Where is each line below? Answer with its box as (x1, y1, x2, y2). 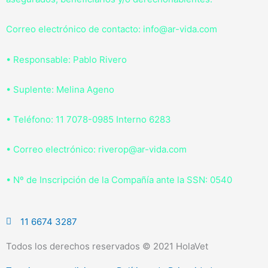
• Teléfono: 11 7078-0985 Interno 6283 (6, 114, 171, 126)
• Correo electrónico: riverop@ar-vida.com (6, 144, 187, 156)
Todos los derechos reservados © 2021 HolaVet (6, 240, 208, 252)
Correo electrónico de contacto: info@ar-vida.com (6, 23, 217, 35)
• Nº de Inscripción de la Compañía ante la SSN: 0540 (6, 173, 232, 185)
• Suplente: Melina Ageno (6, 83, 114, 95)
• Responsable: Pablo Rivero (6, 53, 127, 65)
